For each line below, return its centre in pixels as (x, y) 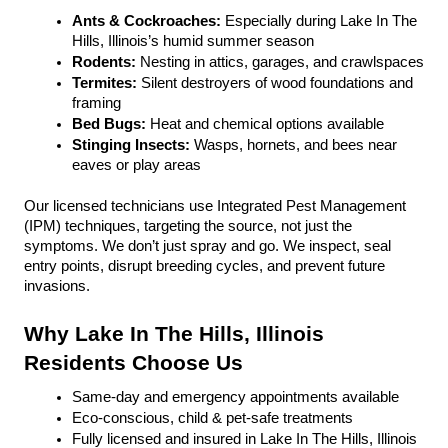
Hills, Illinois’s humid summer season (193, 41)
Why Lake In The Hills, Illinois (174, 334)
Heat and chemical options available (267, 124)
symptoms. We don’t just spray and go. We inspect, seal (207, 246)
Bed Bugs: (111, 124)
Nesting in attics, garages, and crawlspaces (280, 62)
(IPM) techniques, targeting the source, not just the (188, 226)
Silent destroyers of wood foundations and (277, 83)
